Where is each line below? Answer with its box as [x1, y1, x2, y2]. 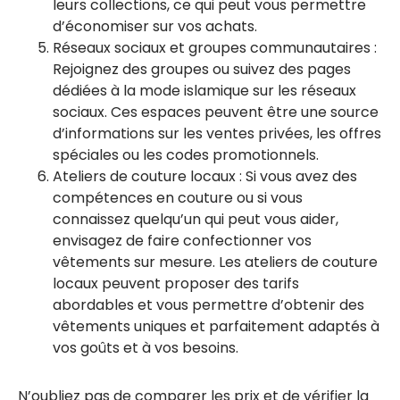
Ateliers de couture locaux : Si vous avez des [53, 166, 357, 187]
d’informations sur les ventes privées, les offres [53, 123, 381, 144]
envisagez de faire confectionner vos [53, 230, 312, 251]
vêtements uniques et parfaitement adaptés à [53, 316, 379, 337]
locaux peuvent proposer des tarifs [53, 273, 299, 294]
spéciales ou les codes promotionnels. [53, 145, 319, 165]
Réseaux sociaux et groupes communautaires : [53, 37, 377, 58]
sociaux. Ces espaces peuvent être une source [53, 102, 379, 122]
